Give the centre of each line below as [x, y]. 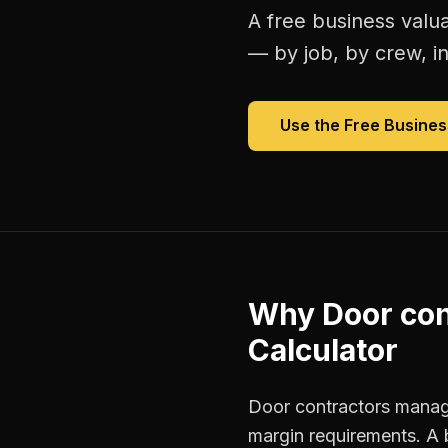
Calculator [323, 350]
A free [280, 21]
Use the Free [332, 125]
